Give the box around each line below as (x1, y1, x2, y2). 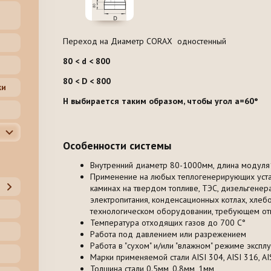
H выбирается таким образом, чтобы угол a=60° (63, 95, 258, 106)
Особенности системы (63, 139, 171, 153)
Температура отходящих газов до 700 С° (90, 217, 246, 229)
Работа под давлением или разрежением (90, 229, 246, 240)
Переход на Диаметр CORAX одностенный (63, 35, 226, 47)
